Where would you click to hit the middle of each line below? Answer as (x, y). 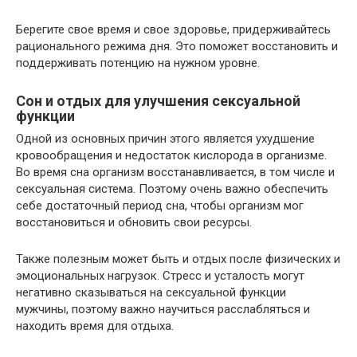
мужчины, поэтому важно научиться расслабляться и (163, 310)
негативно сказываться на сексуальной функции (151, 293)
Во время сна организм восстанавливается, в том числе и (175, 173)
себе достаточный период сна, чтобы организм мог (160, 206)
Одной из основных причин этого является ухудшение (165, 139)
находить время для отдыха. (95, 326)
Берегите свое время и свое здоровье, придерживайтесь (173, 30)
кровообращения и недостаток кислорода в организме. (171, 156)
